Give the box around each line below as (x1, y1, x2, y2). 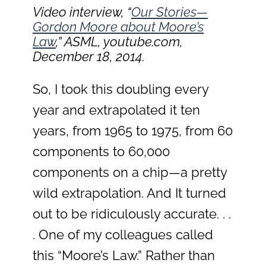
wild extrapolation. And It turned (33, 185, 226, 201)
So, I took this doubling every (33, 81, 208, 97)
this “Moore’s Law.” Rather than (33, 248, 215, 264)
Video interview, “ (33, 4, 131, 20)
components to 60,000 (33, 144, 170, 160)
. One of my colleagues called (33, 227, 213, 243)
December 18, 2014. (33, 49, 145, 65)
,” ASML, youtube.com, (56, 34, 183, 50)
